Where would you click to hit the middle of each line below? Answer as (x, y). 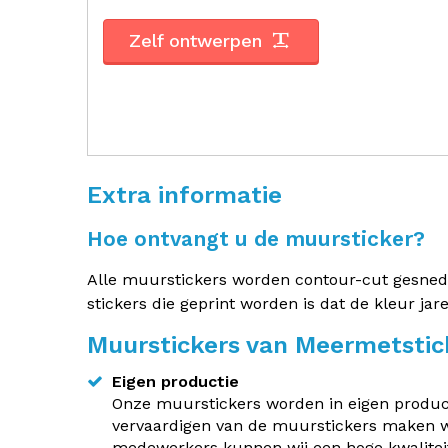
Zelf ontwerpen (198, 40)
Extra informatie (184, 195)
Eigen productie (175, 381)
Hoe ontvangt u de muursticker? (256, 238)
